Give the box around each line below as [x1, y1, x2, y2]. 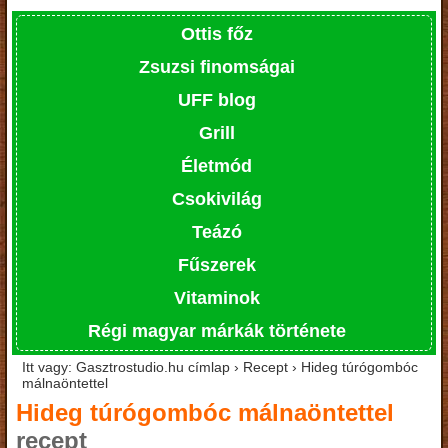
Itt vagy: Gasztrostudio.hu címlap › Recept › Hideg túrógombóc [22, 358, 418, 375]
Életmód [181, 155, 252, 176]
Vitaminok [173, 287, 260, 308]
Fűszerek [177, 254, 256, 275]
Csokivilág [171, 188, 262, 209]
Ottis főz [180, 23, 253, 44]
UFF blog [177, 89, 256, 110]
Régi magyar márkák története [87, 320, 346, 341]
